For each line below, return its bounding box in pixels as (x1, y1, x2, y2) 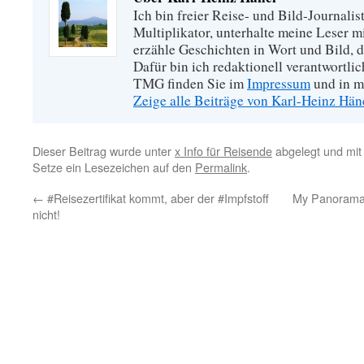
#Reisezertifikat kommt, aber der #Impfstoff (44, 189, 269, 207)
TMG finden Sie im (133, 74, 247, 93)
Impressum (247, 74, 310, 93)
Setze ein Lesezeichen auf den (32, 158, 195, 176)
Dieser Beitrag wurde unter (32, 142, 175, 160)
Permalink (195, 158, 247, 176)
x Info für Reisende (175, 142, 272, 160)
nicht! (32, 206, 60, 223)
